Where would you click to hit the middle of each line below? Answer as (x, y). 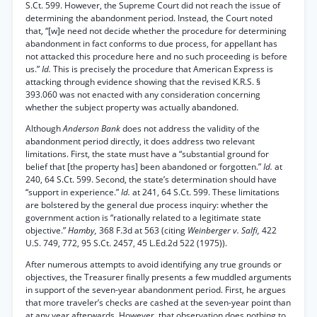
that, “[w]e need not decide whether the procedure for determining (156, 31)
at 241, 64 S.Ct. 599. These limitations (206, 192)
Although (44, 128)
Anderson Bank (93, 128)
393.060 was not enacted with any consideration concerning (143, 94)
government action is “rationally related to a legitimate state (143, 218)
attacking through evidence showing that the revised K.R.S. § (143, 82)
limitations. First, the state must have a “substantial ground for (147, 154)
